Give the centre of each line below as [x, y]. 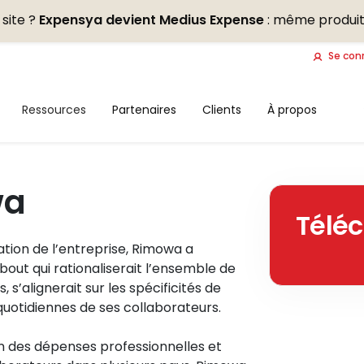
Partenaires [145, 109]
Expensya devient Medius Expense [152, 20]
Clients [222, 109]
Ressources [54, 109]
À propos [292, 109]
